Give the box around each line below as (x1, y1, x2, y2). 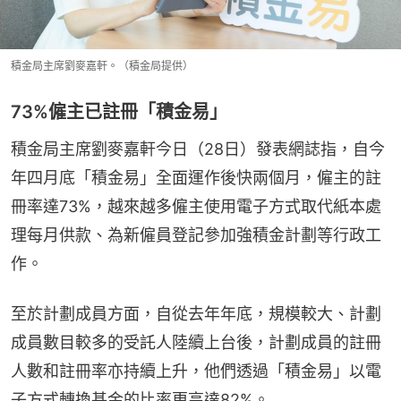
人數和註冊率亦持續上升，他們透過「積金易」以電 (11, 361, 381, 380)
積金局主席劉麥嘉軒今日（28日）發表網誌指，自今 (11, 139, 385, 158)
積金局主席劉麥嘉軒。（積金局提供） (11, 58, 193, 73)
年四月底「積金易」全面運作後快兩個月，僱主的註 (11, 167, 381, 187)
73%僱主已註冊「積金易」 (11, 100, 227, 123)
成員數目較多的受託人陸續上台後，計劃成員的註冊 (11, 332, 381, 352)
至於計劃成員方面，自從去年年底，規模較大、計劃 (11, 303, 381, 323)
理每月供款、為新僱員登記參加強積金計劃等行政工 (11, 225, 381, 244)
